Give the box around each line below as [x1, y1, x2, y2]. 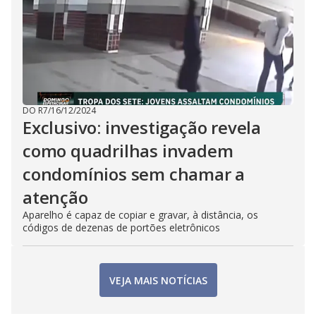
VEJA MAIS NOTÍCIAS [109, 273, 207, 287]
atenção [23, 186, 88, 209]
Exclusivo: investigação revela [23, 116, 261, 139]
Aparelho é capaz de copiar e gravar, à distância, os [23, 208, 258, 221]
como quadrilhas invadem [23, 139, 233, 162]
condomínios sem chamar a [23, 162, 245, 186]
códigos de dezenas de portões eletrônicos [23, 221, 220, 234]
